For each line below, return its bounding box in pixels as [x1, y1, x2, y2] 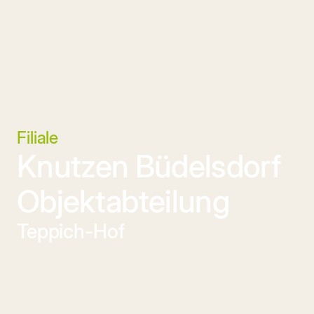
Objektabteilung [17, 182, 230, 220]
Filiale [17, 128, 59, 148]
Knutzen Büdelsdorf [17, 147, 281, 185]
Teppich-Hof [17, 219, 125, 243]
